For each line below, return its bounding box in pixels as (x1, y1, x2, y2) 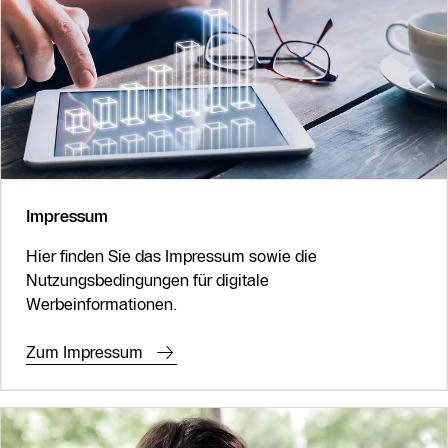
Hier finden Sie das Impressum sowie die (26, 246, 317, 267)
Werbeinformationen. (26, 294, 177, 315)
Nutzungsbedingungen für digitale (26, 270, 269, 291)
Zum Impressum (26, 342, 143, 363)
